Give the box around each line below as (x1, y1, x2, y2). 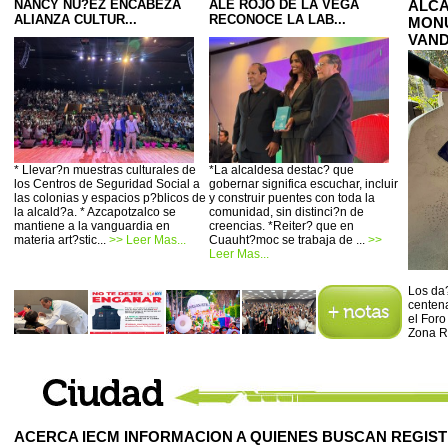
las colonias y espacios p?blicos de (14, 191, 206, 205)
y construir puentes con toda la (209, 191, 375, 205)
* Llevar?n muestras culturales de (14, 163, 196, 177)
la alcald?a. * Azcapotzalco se (14, 205, 176, 219)
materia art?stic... (14, 233, 109, 247)
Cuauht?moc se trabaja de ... (209, 233, 368, 247)
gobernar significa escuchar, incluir (209, 177, 398, 191)
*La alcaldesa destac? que (209, 163, 354, 177)
